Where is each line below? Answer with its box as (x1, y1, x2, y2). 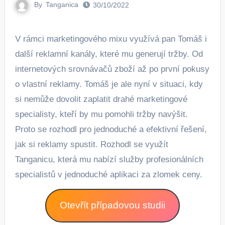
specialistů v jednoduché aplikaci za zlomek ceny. (15, 169, 202, 179)
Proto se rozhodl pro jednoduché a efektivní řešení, (15, 124, 207, 134)
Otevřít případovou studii (60, 200, 165, 211)
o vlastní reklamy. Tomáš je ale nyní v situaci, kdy (15, 79, 203, 89)
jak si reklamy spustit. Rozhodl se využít (15, 139, 168, 149)
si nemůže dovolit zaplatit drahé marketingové (15, 94, 187, 104)
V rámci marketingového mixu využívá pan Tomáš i (15, 34, 21, 44)
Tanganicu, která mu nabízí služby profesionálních (15, 154, 203, 164)
